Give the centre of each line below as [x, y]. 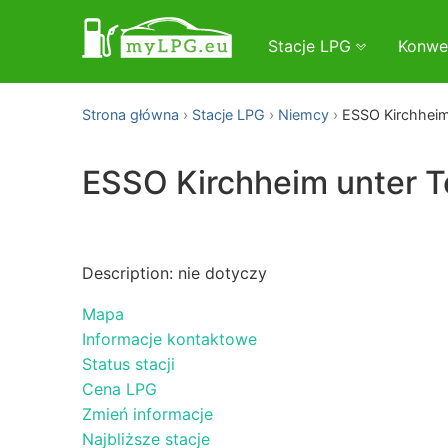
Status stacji [128, 363]
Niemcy [303, 114]
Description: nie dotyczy [174, 272]
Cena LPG [119, 388]
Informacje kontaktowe [169, 338]
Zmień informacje [147, 413]
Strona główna [130, 114]
